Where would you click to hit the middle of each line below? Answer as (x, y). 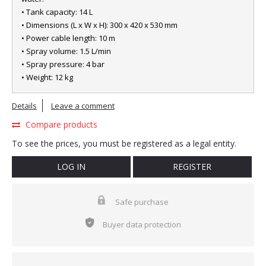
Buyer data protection (142, 224)
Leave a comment (83, 106)
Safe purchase (142, 202)
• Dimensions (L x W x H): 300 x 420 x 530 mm (99, 25)
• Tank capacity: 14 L (57, 12)
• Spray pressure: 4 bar (63, 64)
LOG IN (71, 167)
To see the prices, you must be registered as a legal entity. (124, 143)
